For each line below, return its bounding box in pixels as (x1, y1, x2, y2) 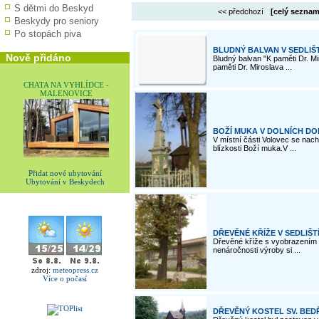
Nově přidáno (6, 52, 71, 63)
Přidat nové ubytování (28, 169, 102, 178)
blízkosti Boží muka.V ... (213, 144, 296, 152)
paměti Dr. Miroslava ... (213, 63, 292, 71)
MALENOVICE (40, 89, 93, 98)
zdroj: (31, 266, 53, 275)
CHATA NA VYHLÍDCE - (23, 80, 109, 89)
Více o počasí (43, 274, 87, 283)
